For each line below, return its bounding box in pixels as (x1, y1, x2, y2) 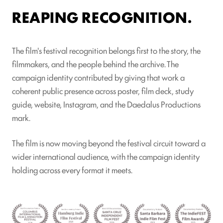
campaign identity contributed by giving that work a (12, 71, 185, 83)
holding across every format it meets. (12, 163, 132, 176)
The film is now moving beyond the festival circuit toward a (12, 136, 206, 149)
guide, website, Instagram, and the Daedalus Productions (12, 98, 201, 110)
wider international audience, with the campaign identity (12, 150, 200, 162)
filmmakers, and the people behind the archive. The (12, 57, 179, 70)
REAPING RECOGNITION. (12, 5, 192, 27)
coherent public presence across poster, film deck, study (12, 84, 194, 97)
